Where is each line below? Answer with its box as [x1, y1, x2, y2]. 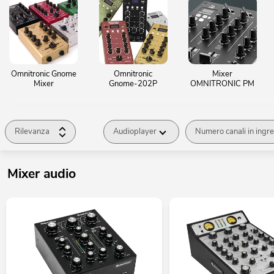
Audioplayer [113, 126, 157, 138]
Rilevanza [15, 126, 50, 138]
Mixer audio [7, 164, 76, 183]
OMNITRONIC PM [190, 78, 255, 89]
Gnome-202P [109, 78, 158, 89]
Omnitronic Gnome [10, 68, 76, 80]
